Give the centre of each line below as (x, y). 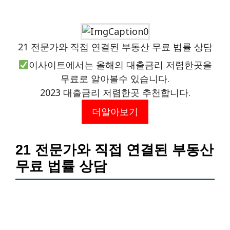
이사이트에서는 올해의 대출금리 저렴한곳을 (120, 64)
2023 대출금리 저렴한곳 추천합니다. (115, 92)
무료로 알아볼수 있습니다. (115, 78)
